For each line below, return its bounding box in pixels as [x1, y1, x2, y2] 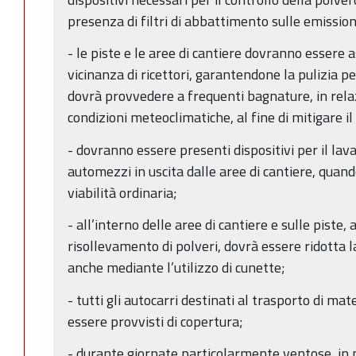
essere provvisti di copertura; [68, 310, 243, 332]
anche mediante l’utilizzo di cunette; [68, 257, 285, 279]
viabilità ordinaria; [68, 181, 177, 203]
